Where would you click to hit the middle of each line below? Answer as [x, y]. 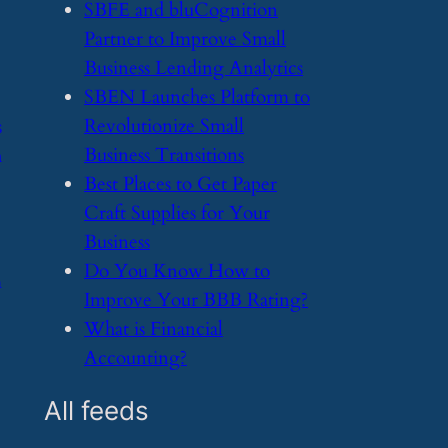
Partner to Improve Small [185, 38]
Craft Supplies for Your [177, 212]
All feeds [96, 411]
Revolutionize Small [164, 125]
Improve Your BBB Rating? [196, 299]
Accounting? [135, 357]
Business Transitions [164, 154]
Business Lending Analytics [193, 67]
